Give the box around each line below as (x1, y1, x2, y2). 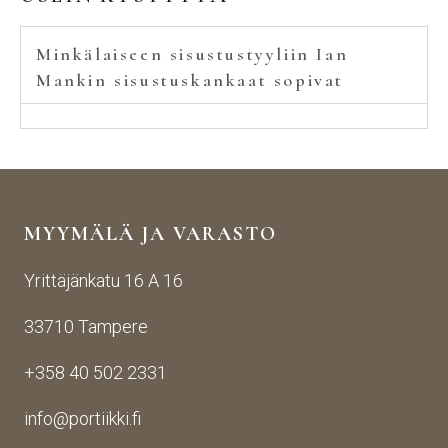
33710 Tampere (24, 315, 148, 337)
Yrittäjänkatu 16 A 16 (24, 269, 183, 291)
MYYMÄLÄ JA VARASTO (24, 221, 277, 246)
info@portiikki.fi (24, 407, 141, 429)
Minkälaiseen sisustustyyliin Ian (36, 42, 349, 65)
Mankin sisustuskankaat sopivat (36, 68, 345, 91)
